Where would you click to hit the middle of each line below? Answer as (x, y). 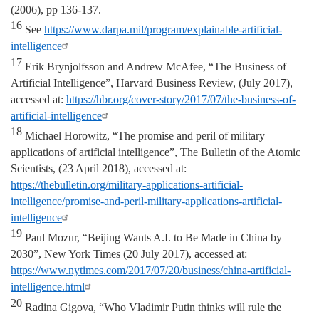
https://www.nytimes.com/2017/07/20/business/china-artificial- (151, 271)
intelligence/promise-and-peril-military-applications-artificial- (146, 201)
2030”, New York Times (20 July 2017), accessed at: (129, 254)
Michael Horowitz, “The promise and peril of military (143, 135)
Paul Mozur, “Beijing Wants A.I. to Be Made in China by (152, 238)
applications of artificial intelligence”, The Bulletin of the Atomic (156, 152)
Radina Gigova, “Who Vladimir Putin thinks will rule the (152, 307)
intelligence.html (48, 287)
